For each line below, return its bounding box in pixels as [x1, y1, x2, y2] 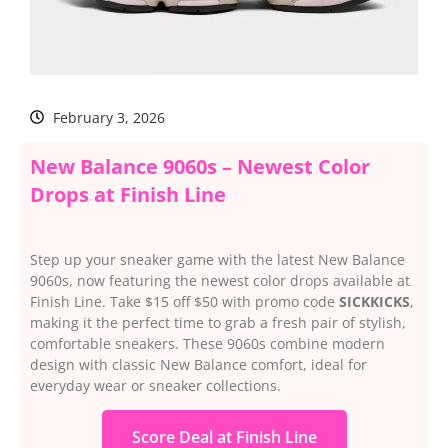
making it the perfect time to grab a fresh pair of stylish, [30, 312, 406, 332]
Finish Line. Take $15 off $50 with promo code [30, 291, 339, 311]
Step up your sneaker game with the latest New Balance [30, 249, 405, 269]
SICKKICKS [339, 291, 410, 311]
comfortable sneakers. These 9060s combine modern [30, 333, 385, 353]
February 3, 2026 [52, 107, 165, 127]
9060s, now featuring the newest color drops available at [30, 270, 410, 290]
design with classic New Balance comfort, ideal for [30, 354, 367, 374]
